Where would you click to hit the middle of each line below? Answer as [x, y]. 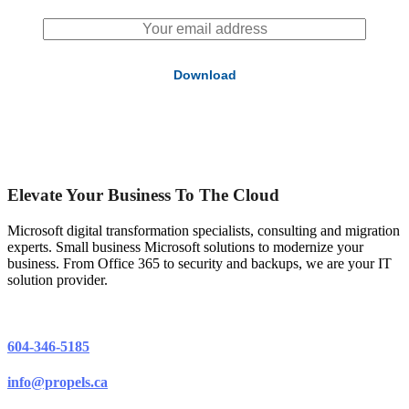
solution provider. [58, 279]
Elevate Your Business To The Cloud [143, 195]
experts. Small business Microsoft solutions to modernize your [185, 246]
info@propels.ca [58, 383]
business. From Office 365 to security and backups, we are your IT [199, 263]
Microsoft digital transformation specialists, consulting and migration [204, 230]
